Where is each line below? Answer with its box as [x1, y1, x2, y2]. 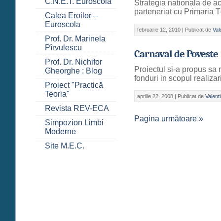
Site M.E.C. [45, 141, 84, 150]
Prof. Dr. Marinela [45, 34, 106, 43]
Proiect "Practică [45, 80, 103, 89]
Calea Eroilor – [45, 11, 98, 20]
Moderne [45, 127, 76, 136]
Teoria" [45, 89, 70, 98]
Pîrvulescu [45, 43, 82, 52]
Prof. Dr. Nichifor [45, 57, 102, 66]
